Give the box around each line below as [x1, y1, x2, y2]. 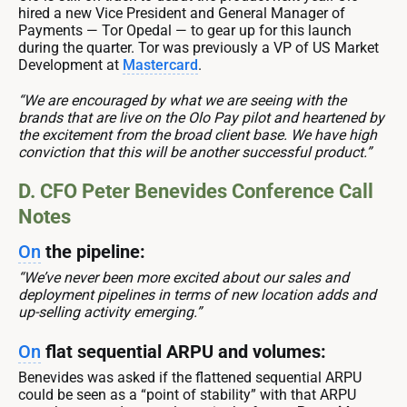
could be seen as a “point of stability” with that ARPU [18, 385, 356, 403]
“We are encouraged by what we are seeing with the [18, 91, 346, 109]
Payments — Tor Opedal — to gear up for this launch [18, 21, 352, 39]
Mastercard [123, 55, 198, 74]
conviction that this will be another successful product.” [18, 143, 372, 161]
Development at [18, 55, 123, 74]
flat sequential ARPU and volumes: [41, 340, 326, 362]
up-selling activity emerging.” [18, 303, 202, 321]
